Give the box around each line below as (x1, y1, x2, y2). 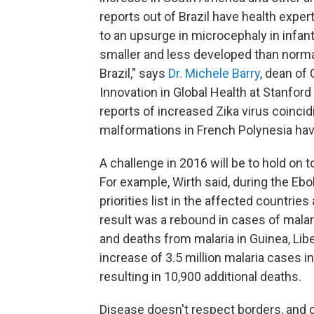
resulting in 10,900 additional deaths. (100, 268, 301, 284)
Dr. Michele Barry (168, 65, 260, 81)
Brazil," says (100, 65, 168, 81)
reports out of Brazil (100, 8, 210, 24)
